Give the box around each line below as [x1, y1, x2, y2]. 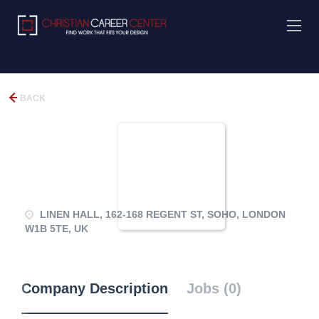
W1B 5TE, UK [25, 223, 88, 234]
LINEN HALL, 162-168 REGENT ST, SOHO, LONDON [37, 209, 286, 220]
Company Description [21, 281, 168, 296]
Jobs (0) [187, 281, 241, 296]
